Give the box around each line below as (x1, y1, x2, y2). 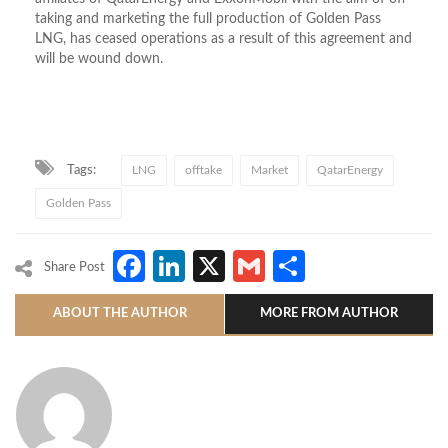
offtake (185, 164, 222, 176)
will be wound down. (35, 52, 163, 66)
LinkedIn (185, 243, 306, 290)
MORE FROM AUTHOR (260, 307, 398, 321)
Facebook (145, 243, 286, 290)
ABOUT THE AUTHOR (52, 307, 187, 321)
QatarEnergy (317, 164, 383, 176)
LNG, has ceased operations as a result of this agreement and (35, 32, 412, 46)
